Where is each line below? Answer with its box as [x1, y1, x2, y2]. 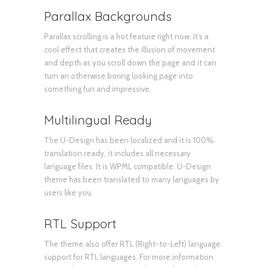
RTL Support [44, 215, 116, 231]
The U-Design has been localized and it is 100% [44, 135, 214, 145]
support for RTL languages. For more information [44, 252, 213, 262]
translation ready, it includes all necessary [44, 148, 191, 158]
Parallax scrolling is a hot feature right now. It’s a [44, 31, 209, 41]
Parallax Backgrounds [44, 8, 172, 24]
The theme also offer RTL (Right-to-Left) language [44, 238, 221, 249]
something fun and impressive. [44, 83, 151, 94]
